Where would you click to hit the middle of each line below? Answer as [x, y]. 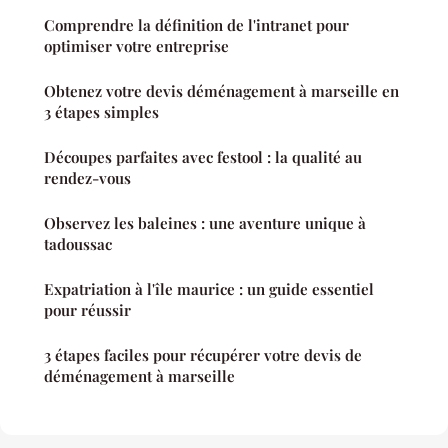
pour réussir [87, 310]
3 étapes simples [101, 112]
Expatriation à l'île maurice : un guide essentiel [209, 289]
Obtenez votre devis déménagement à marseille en [221, 91]
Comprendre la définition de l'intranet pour [196, 25]
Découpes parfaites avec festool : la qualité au [203, 157]
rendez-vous [87, 178]
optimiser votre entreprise [136, 46]
